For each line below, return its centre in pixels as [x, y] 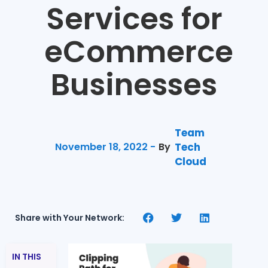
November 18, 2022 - [105, 147]
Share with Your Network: [69, 218]
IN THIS [27, 256]
